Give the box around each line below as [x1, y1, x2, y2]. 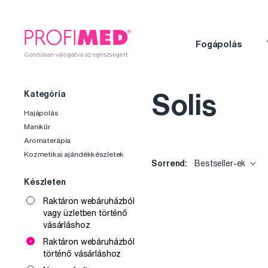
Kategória [24, 90, 66, 99]
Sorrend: [151, 159, 190, 168]
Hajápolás [24, 109, 58, 117]
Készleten [24, 178, 66, 187]
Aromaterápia [24, 136, 71, 145]
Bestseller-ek [194, 159, 246, 168]
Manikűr [24, 123, 51, 131]
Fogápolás [195, 39, 242, 48]
